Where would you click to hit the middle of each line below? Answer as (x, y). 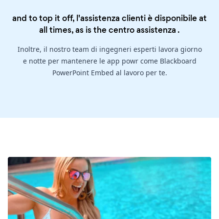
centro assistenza (142, 30)
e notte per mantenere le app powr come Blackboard (109, 61)
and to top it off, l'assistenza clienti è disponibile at (109, 18)
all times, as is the (74, 30)
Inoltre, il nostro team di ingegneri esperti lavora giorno (109, 49)
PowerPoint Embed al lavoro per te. (109, 73)
